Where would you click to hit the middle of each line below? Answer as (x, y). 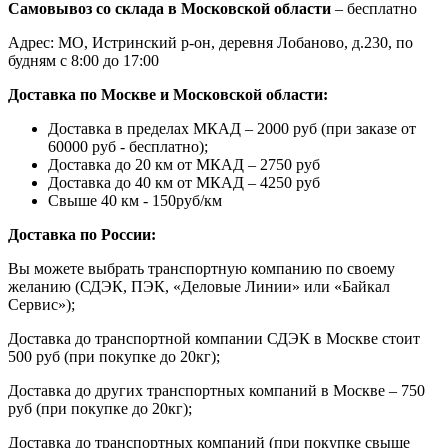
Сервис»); (41, 304)
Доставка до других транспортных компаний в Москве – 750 (216, 390)
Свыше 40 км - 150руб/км (135, 200)
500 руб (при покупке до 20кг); (114, 356)
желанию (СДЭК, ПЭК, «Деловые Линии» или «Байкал (199, 286)
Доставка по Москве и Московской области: (168, 94)
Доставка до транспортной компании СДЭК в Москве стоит (214, 338)
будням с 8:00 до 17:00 (83, 60)
